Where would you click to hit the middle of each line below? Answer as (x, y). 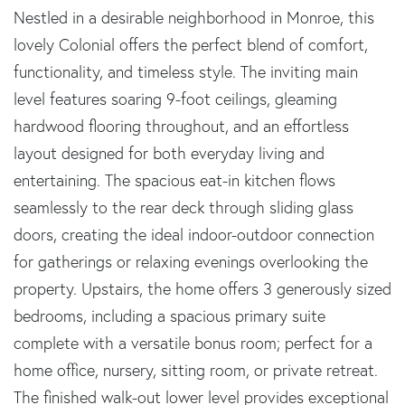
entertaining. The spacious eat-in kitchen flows (174, 180)
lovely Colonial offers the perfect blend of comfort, (191, 44)
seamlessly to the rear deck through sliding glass (184, 207)
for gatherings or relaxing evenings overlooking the (191, 261)
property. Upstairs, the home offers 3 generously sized (202, 288)
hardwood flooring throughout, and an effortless (181, 126)
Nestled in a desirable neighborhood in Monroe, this (194, 17)
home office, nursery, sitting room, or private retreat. (196, 370)
